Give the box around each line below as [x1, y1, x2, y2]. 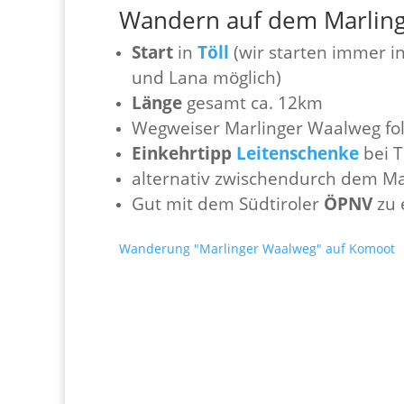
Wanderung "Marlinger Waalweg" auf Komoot [119, 239, 395, 257]
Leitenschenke [236, 141, 359, 164]
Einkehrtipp [132, 141, 232, 164]
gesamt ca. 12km [182, 90, 323, 114]
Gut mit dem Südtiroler [132, 191, 324, 215]
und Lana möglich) [132, 65, 281, 88]
